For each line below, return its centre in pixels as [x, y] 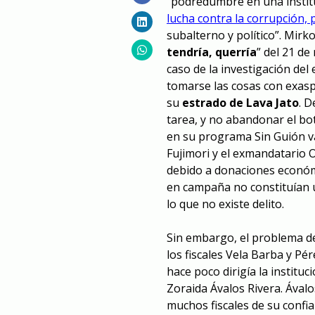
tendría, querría [212, 52]
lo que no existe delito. [225, 204]
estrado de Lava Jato [240, 103]
